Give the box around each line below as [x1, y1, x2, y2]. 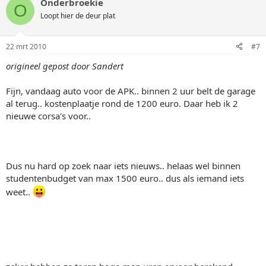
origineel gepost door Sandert [6, 59, 123, 72]
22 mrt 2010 [6, 41, 46, 52]
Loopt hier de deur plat [40, 11, 115, 21]
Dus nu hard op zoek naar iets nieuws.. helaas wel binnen [6, 159, 240, 172]
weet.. [6, 185, 33, 198]
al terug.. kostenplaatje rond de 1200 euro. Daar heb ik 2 [6, 97, 238, 109]
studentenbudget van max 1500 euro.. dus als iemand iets [6, 172, 244, 184]
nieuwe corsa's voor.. [6, 109, 91, 122]
